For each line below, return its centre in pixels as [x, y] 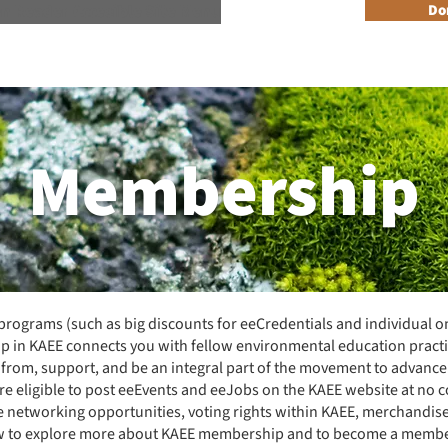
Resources [193, 56]
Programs [96, 56]
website [373, 390]
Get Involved [301, 56]
